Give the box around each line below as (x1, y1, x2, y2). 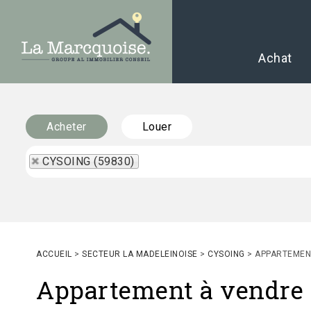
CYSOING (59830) (42, 155, 135, 168)
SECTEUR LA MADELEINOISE (82, 249, 198, 259)
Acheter (47, 120, 87, 133)
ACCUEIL (36, 249, 72, 259)
